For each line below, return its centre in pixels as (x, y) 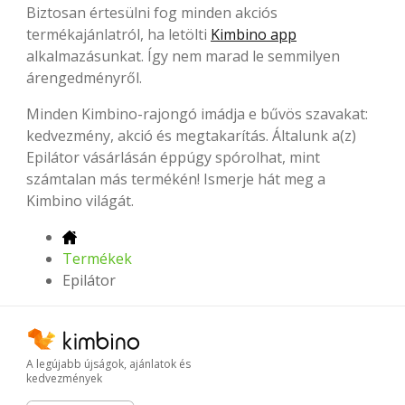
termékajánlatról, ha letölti (118, 34)
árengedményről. (84, 77)
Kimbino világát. (80, 200)
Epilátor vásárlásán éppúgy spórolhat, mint (173, 157)
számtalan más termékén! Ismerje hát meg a (176, 179)
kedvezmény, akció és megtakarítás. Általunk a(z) (191, 135)
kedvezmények (64, 378)
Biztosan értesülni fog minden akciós (152, 12)
